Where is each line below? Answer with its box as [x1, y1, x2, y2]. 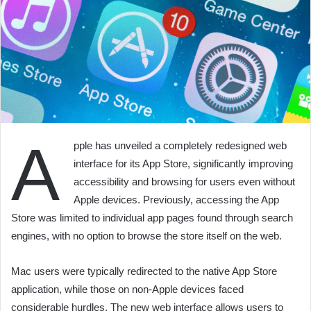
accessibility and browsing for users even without [74, 176, 295, 187]
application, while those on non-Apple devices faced [11, 283, 244, 295]
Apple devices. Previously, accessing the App [74, 194, 279, 205]
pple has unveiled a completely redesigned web [74, 140, 287, 151]
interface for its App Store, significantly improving [74, 158, 293, 169]
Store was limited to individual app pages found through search [11, 212, 293, 224]
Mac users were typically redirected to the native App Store [11, 265, 277, 277]
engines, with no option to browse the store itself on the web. [11, 230, 282, 242]
